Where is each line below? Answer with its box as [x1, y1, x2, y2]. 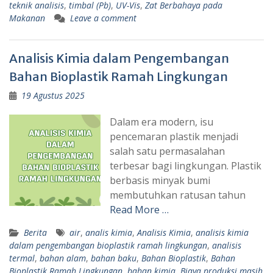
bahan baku [91, 252, 136, 264]
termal [9, 252, 35, 264]
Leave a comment [70, 12, 136, 24]
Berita [24, 226, 47, 238]
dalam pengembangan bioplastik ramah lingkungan [9, 239, 207, 251]
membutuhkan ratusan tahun [110, 188, 246, 202]
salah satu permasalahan [110, 144, 225, 158]
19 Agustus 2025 [21, 89, 85, 101]
